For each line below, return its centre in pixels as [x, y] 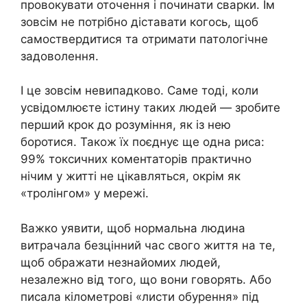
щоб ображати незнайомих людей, [121, 262]
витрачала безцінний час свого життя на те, [148, 245]
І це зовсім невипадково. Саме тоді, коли [139, 91]
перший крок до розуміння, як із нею [126, 125]
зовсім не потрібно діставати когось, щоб [139, 22]
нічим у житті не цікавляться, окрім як [131, 176]
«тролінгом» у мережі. [85, 194]
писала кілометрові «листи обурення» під [140, 296]
